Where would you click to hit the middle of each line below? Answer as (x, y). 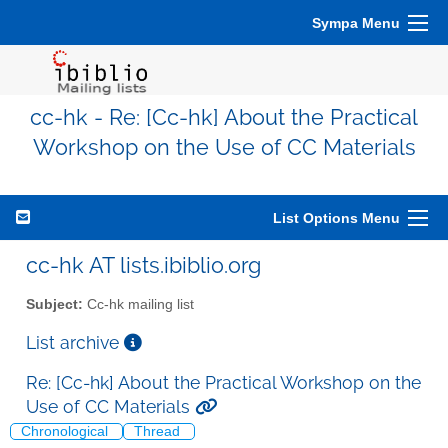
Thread (159, 432)
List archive (75, 342)
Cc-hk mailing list (138, 304)
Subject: (54, 304)
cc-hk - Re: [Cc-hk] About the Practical (224, 117)
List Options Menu (336, 218)
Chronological (66, 432)
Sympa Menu (356, 23)
